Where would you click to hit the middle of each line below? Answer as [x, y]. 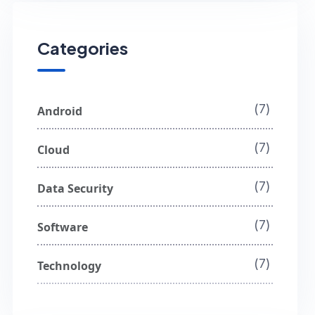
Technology [70, 266]
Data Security [76, 189]
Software [63, 227]
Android [60, 111]
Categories [83, 48]
